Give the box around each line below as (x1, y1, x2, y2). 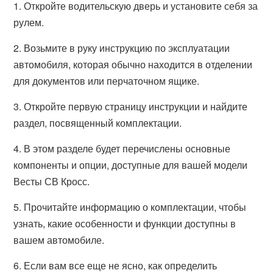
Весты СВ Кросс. (13, 174, 90, 188)
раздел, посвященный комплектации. (13, 116, 182, 130)
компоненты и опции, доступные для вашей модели (13, 158, 248, 172)
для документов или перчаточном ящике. (13, 74, 200, 88)
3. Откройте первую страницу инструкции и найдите (13, 99, 248, 113)
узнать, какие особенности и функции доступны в (13, 216, 236, 230)
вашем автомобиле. (13, 233, 105, 247)
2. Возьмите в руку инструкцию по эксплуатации (13, 41, 230, 55)
